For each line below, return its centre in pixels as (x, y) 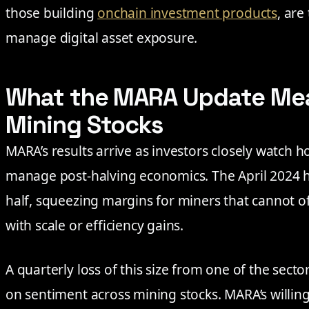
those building (52, 13)
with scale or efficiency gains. (95, 226)
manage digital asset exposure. (102, 38)
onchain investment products (187, 13)
